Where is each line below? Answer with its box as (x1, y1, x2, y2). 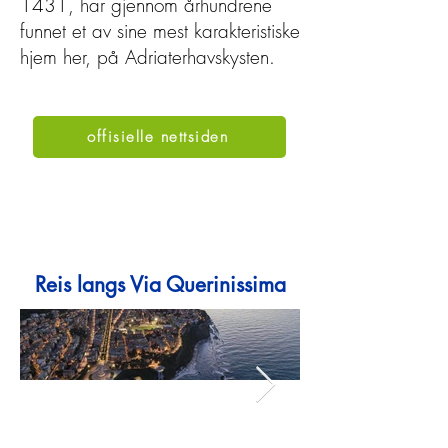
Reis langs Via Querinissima (34, 271, 286, 298)
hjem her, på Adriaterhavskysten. (20, 44, 275, 70)
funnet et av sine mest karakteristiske (20, 18, 300, 44)
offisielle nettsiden (87, 127, 228, 147)
